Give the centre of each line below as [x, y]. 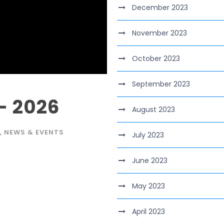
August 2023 [153, 109]
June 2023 [150, 160]
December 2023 [160, 7]
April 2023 [148, 211]
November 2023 [159, 33]
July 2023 [148, 135]
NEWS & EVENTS [34, 132]
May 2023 [148, 186]
